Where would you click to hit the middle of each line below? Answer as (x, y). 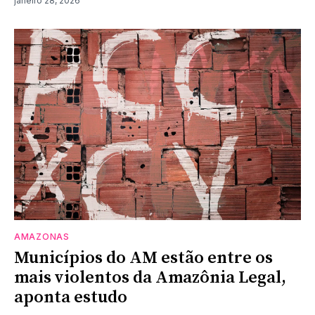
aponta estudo (71, 297)
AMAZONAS (42, 236)
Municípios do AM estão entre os (143, 258)
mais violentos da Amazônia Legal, (150, 277)
